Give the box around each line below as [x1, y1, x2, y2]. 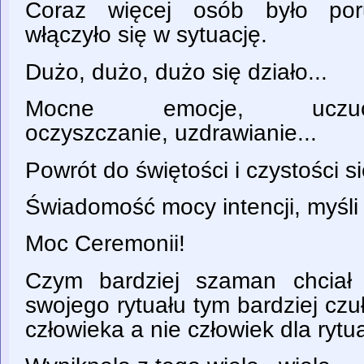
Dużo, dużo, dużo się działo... [25, 58, 327, 84]
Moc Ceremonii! [25, 231, 185, 257]
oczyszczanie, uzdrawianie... [25, 120, 317, 146]
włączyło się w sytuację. [25, 22, 267, 48]
